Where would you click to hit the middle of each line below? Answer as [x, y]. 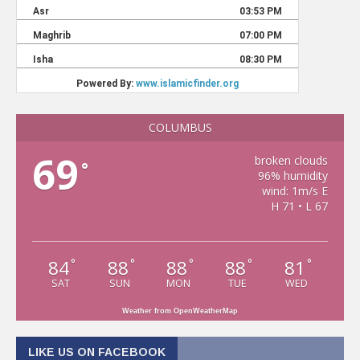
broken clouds [291, 160]
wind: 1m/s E [295, 191]
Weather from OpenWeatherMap [180, 311]
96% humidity [292, 176]
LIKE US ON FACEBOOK [97, 352]
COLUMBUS [180, 127]
